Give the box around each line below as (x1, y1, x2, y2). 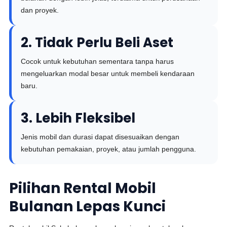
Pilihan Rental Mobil (9, 178, 157, 198)
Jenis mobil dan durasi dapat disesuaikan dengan (21, 133, 180, 141)
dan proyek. (21, 6, 59, 14)
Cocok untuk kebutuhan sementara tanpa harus (21, 57, 174, 65)
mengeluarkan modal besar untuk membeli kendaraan (21, 69, 195, 78)
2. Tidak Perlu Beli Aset (21, 33, 174, 52)
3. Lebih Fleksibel (21, 109, 136, 127)
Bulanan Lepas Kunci (9, 197, 166, 216)
